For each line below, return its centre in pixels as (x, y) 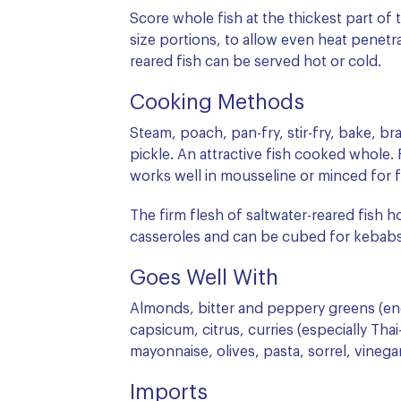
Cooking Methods (217, 102)
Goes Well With (204, 278)
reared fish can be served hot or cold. (256, 61)
